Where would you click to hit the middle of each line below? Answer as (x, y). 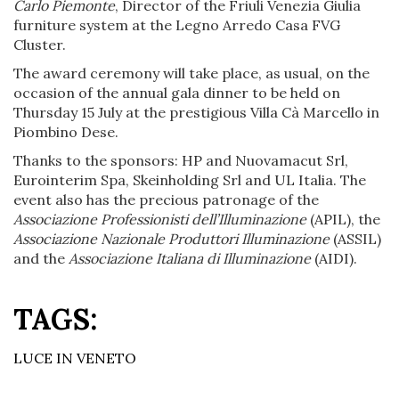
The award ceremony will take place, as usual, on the (191, 73)
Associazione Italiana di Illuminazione (190, 258)
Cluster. (40, 44)
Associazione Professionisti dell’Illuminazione (162, 219)
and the (41, 258)
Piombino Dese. (66, 131)
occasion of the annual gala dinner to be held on (177, 92)
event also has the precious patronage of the (166, 199)
